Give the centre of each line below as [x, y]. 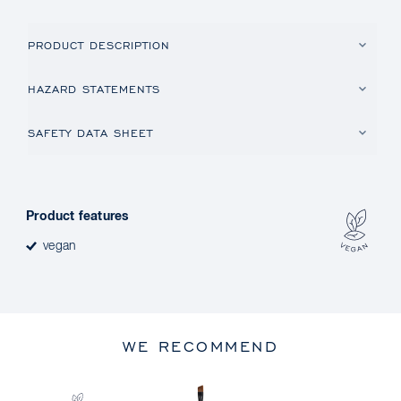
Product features [78, 217]
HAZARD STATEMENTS [94, 89]
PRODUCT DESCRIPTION [99, 45]
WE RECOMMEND [200, 346]
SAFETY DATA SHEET [91, 133]
